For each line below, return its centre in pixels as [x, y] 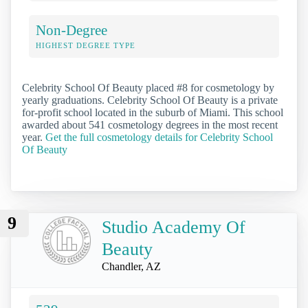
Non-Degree [71, 30]
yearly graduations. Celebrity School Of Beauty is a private [150, 100]
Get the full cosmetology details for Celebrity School [159, 137]
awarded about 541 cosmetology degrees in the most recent [150, 124]
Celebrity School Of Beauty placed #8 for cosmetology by [148, 87]
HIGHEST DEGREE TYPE [86, 45]
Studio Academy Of [174, 227]
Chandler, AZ [131, 266]
